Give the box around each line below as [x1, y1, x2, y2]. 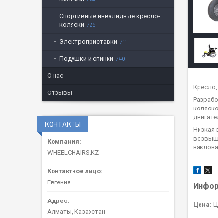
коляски [59, 21, 84, 28]
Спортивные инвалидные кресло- [59, 12, 160, 19]
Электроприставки [59, 38, 117, 45]
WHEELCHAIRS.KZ [47, 148, 99, 156]
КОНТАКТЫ [45, 120, 81, 128]
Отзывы [47, 89, 72, 96]
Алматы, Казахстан [47, 208, 105, 216]
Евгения [47, 178, 71, 186]
